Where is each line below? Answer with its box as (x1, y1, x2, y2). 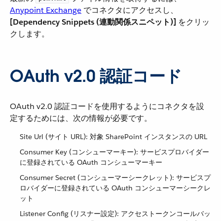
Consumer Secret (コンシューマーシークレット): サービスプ (20, 173, 211, 182)
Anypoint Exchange (10, 5, 81, 15)
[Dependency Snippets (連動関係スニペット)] (10, 17, 176, 27)
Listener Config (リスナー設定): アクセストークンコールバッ (20, 209, 211, 218)
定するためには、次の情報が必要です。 (10, 113, 152, 123)
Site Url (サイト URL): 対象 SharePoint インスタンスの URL (20, 132, 207, 141)
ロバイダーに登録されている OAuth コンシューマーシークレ (20, 184, 211, 192)
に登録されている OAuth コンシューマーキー (20, 158, 162, 167)
